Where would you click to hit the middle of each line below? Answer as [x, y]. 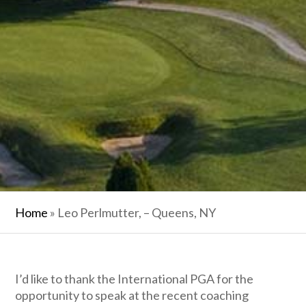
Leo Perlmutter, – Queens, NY [137, 212]
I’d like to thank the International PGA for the [135, 278]
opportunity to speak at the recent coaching [132, 295]
